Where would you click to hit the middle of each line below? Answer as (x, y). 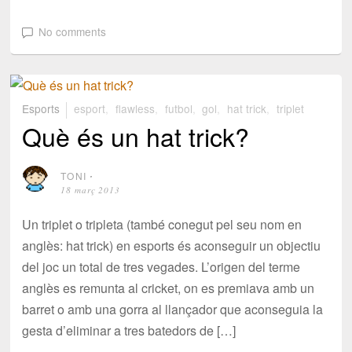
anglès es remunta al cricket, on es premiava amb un (169, 288)
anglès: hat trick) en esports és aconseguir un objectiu (172, 246)
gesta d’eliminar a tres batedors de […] (129, 331)
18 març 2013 (90, 190)
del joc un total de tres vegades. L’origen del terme (161, 267)
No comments (72, 31)
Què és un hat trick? (136, 136)
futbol (178, 108)
